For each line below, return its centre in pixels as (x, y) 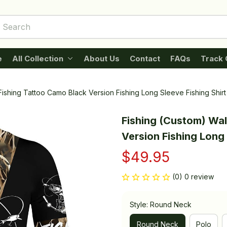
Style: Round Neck (161, 204)
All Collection (37, 58)
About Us (101, 58)
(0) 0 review (193, 177)
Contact (145, 58)
